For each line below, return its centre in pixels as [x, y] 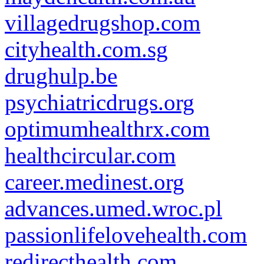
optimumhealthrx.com [107, 129]
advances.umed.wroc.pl [113, 208]
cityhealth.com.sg [86, 49]
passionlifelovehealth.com [126, 235]
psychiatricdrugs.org [100, 102]
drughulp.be [61, 76]
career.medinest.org [95, 182]
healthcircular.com [90, 155]
